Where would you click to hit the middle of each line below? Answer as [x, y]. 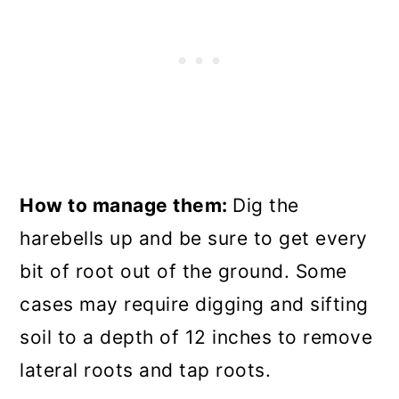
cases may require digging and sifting [194, 304]
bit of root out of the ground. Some [183, 271]
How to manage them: [126, 205]
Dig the [266, 205]
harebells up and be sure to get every [194, 238]
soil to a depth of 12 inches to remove [196, 337]
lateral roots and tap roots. [146, 370]
